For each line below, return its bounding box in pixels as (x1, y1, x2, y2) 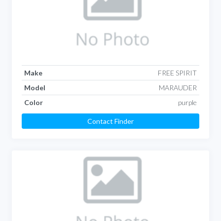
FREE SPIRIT (158, 68, 197, 77)
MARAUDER (159, 83, 197, 92)
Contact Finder (87, 116, 134, 125)
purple (178, 98, 197, 107)
